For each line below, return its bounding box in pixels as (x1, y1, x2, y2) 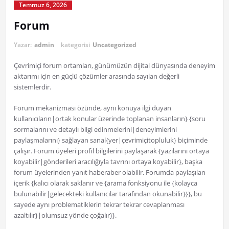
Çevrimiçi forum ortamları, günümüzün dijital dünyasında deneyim (13, 61, 215, 71)
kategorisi (60, 40, 91, 50)
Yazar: (13, 40, 33, 50)
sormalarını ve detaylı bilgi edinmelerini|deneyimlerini (13, 125, 177, 134)
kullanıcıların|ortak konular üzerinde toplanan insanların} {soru (13, 114, 205, 124)
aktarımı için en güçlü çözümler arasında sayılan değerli (13, 72, 179, 81)
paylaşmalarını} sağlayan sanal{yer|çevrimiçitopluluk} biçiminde (13, 135, 208, 145)
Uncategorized (92, 40, 136, 50)
